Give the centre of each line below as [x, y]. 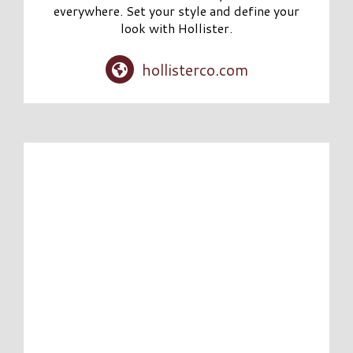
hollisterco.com [195, 69]
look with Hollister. [176, 28]
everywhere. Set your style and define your [176, 11]
